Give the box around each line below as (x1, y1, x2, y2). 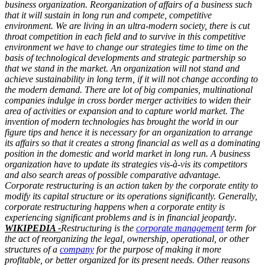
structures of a (5, 244, 60, 254)
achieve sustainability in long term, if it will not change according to (5, 73, 258, 84)
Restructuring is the (61, 222, 136, 233)
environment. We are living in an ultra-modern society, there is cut (5, 20, 250, 31)
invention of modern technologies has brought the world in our (5, 116, 238, 127)
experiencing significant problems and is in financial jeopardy (5, 212, 234, 222)
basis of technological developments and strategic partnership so (5, 52, 246, 63)
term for (224, 222, 256, 233)
